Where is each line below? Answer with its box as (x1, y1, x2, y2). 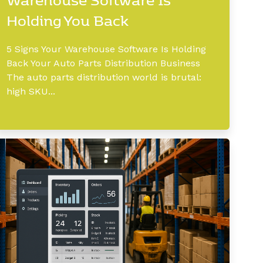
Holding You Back (6, 9, 129, 30)
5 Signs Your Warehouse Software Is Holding (6, 43, 206, 55)
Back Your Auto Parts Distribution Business (6, 57, 200, 69)
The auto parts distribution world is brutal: (6, 71, 201, 83)
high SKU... (6, 85, 55, 97)
